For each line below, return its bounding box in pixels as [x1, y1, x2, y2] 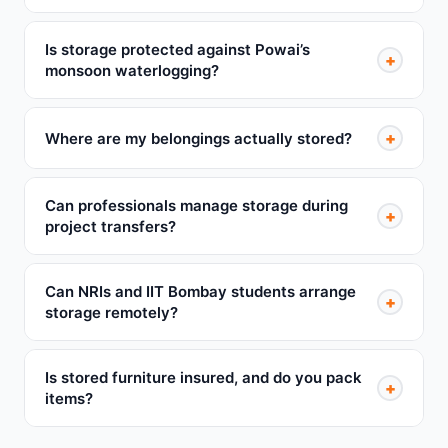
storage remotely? [45, 303, 178, 322]
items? [45, 389, 93, 408]
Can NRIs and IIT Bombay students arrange [45, 282, 356, 301]
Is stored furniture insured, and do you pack [45, 368, 362, 387]
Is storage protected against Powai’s [45, 40, 310, 59]
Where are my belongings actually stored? [45, 128, 352, 148]
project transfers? [45, 217, 176, 236]
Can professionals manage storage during [45, 196, 348, 215]
